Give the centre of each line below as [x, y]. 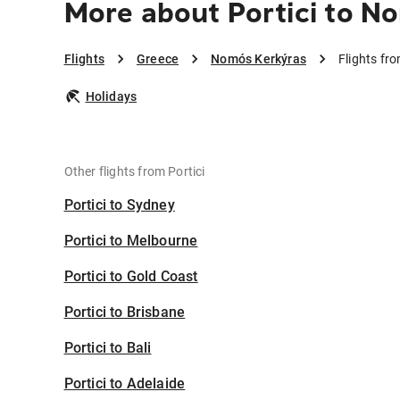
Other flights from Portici [134, 172]
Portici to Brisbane [125, 312]
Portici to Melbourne [131, 241]
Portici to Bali [108, 348]
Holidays [111, 97]
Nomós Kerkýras [258, 59]
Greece [158, 59]
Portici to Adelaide [125, 384]
